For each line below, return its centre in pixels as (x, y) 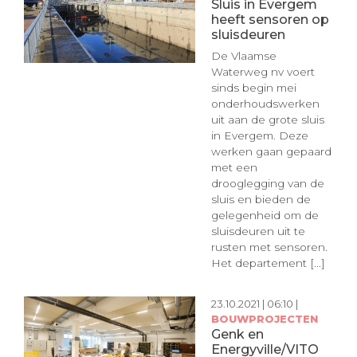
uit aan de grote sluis (267, 119)
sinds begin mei (253, 87)
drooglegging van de (267, 183)
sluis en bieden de (261, 199)
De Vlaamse (243, 55)
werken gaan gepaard (271, 151)
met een (234, 167)
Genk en (237, 334)
